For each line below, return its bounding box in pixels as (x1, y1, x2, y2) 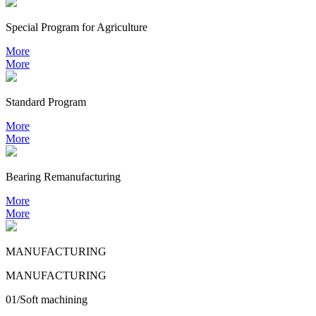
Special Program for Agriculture (6, 20, 147, 33)
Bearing (6, 170, 41, 183)
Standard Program (6, 95, 86, 108)
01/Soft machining (6, 293, 87, 305)
